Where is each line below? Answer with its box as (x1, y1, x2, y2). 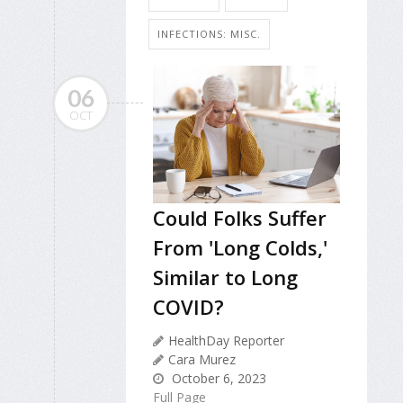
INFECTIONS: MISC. (157, 27, 261, 41)
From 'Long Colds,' (153, 234, 327, 262)
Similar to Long (153, 264, 298, 291)
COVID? (153, 293, 224, 321)
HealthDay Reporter (168, 332, 284, 350)
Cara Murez (168, 351, 236, 369)
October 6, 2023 (168, 370, 266, 388)
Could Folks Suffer (153, 204, 327, 232)
